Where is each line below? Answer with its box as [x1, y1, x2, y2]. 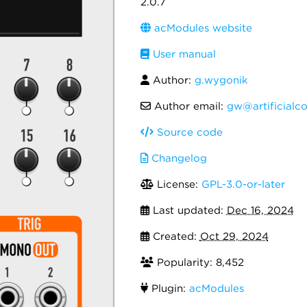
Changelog [147, 152, 207, 164]
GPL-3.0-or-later [201, 178, 285, 191]
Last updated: [149, 204, 227, 217]
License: [153, 178, 201, 191]
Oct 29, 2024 [199, 230, 269, 243]
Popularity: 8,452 [153, 256, 244, 269]
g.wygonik [194, 74, 248, 86]
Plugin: [147, 282, 189, 295]
